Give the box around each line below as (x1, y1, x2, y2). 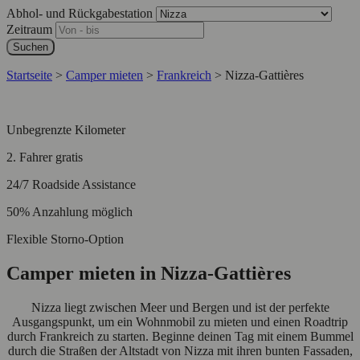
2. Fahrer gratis (6, 149, 83, 164)
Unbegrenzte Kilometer (6, 122, 125, 137)
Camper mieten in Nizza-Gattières (6, 262, 291, 284)
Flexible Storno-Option (6, 231, 124, 246)
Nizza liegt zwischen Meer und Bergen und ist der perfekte (31, 300, 329, 314)
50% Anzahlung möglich (6, 204, 133, 219)
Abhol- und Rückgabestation (6, 6, 156, 20)
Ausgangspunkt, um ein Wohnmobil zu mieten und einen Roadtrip (12, 314, 348, 329)
